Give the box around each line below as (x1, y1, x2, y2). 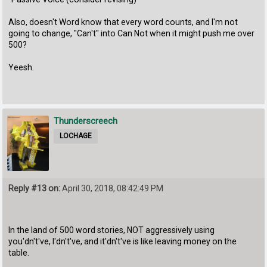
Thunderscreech (54, 115, 118, 126)
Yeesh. (8, 62, 35, 72)
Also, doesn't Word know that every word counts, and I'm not (8, 17, 238, 27)
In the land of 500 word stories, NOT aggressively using (8, 225, 215, 235)
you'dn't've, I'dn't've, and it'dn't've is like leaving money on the (8, 237, 237, 247)
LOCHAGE (60, 131, 92, 140)
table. (8, 248, 30, 258)
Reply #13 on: (8, 184, 61, 194)
